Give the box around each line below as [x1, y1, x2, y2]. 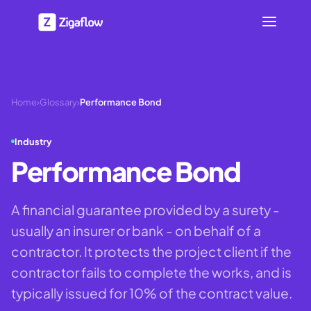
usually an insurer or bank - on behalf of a [11, 221, 261, 239]
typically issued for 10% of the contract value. [11, 284, 292, 301]
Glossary [40, 96, 77, 108]
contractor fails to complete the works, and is [11, 263, 292, 280]
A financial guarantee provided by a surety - [11, 201, 280, 218]
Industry [15, 135, 52, 147]
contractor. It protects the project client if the [11, 242, 292, 260]
